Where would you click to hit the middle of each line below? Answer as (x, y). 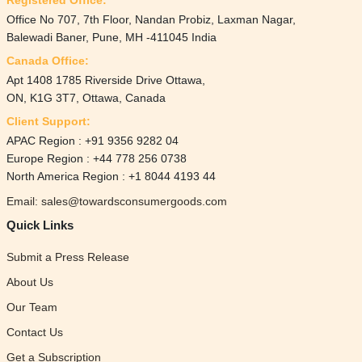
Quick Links (40, 225)
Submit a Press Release (67, 257)
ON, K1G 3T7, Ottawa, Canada (86, 97)
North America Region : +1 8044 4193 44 (111, 176)
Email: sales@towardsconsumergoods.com (116, 201)
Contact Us (34, 332)
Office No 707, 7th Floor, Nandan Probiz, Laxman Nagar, (151, 19)
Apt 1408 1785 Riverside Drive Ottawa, (105, 80)
